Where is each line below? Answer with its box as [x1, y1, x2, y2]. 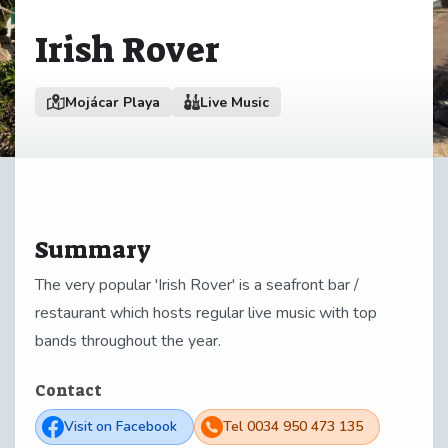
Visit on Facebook [64, 417, 177, 437]
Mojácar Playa [65, 92, 161, 112]
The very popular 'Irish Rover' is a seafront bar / [35, 273, 359, 296]
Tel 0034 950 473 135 [223, 417, 363, 437]
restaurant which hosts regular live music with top [35, 301, 377, 324]
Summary [35, 234, 151, 266]
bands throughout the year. [35, 329, 221, 352]
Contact [35, 379, 102, 401]
